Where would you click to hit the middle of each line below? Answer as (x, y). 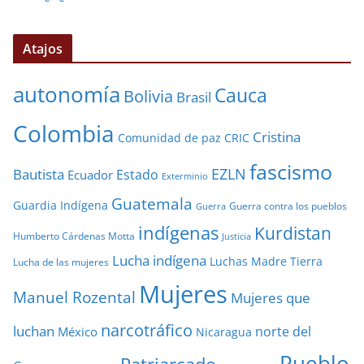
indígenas (178, 233)
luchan (34, 331)
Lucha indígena (159, 261)
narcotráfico (147, 330)
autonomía (67, 95)
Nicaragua (224, 333)
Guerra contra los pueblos (288, 206)
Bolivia (148, 96)
